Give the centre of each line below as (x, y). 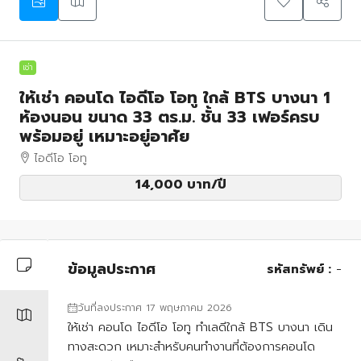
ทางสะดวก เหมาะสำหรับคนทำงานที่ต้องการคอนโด (191, 346)
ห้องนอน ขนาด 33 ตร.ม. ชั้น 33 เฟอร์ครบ (169, 117)
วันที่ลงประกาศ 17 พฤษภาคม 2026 (155, 308)
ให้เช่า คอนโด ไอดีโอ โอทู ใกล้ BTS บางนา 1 (175, 98)
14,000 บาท (173, 185)
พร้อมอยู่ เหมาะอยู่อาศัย (104, 136)
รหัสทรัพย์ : (299, 269)
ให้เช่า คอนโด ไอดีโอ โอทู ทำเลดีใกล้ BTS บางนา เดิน (200, 327)
